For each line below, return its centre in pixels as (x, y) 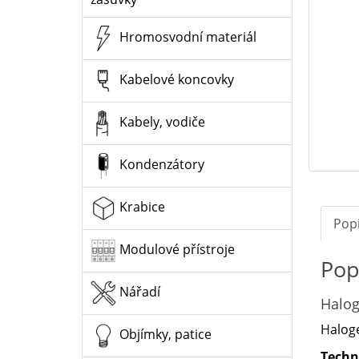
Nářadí (138, 291)
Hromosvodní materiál (186, 36)
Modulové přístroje (175, 249)
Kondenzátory (160, 164)
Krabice (141, 206)
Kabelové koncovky (175, 79)
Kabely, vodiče (161, 121)
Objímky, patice (164, 334)
